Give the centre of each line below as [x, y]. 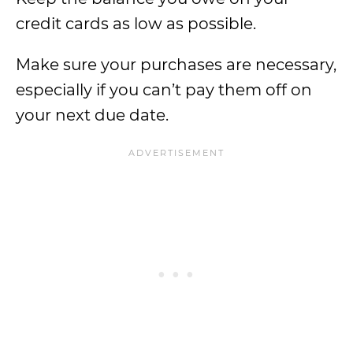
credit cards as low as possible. [136, 24]
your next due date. [92, 115]
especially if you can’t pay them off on [164, 90]
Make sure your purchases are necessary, [176, 65]
